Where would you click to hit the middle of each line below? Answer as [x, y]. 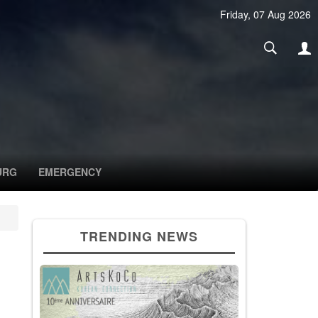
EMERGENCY [70, 172]
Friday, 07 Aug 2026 [265, 14]
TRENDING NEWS [139, 237]
